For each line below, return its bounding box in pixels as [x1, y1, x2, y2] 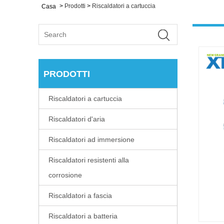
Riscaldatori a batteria [48, 211, 117, 220]
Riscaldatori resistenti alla [48, 155, 129, 164]
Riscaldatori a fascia [48, 191, 112, 199]
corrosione [48, 170, 82, 179]
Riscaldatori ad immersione [48, 135, 134, 143]
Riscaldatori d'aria [48, 114, 105, 123]
